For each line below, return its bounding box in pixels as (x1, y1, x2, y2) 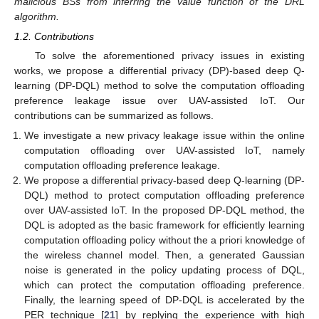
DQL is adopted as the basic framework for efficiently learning (24, 219, 305, 231)
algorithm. (14, 10, 59, 22)
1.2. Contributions (14, 30, 94, 42)
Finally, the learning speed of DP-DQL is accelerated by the (24, 294, 305, 306)
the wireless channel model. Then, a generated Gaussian (24, 249, 305, 261)
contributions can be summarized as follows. (14, 110, 214, 122)
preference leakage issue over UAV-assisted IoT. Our (14, 95, 305, 107)
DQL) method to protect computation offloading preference (24, 189, 305, 202)
